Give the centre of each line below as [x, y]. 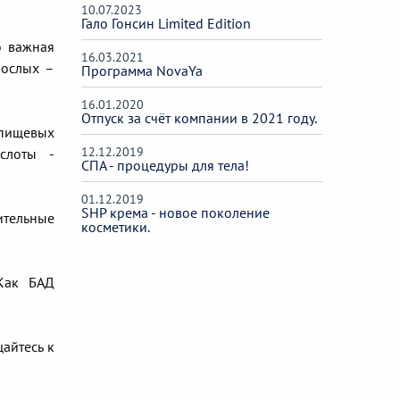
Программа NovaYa [142, 70]
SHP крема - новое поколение [175, 212]
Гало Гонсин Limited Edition [166, 23]
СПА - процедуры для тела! [165, 165]
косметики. [116, 226]
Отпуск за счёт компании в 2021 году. [199, 117]
